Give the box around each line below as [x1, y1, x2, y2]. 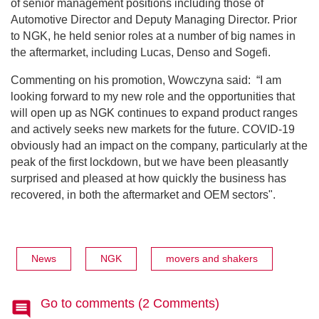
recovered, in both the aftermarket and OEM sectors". [11, 188, 278, 201]
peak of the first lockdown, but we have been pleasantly [11, 155, 288, 168]
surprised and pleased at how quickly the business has [11, 172, 286, 184]
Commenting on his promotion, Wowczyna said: [11, 73, 253, 86]
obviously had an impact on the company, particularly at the [11, 139, 308, 152]
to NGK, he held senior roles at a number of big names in [11, 29, 296, 42]
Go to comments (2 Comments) [41, 296, 219, 311]
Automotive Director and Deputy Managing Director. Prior [11, 13, 297, 26]
